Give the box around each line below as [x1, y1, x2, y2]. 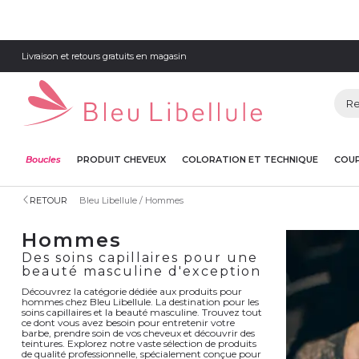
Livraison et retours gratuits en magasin [22, 50, 187, 62]
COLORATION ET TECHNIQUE [182, 153, 318, 165]
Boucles [26, 153, 61, 165]
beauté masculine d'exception [22, 263, 261, 279]
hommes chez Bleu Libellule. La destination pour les [22, 295, 259, 308]
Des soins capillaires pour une [22, 249, 258, 265]
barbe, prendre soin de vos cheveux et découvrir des [22, 326, 255, 339]
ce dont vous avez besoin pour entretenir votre [22, 316, 235, 329]
